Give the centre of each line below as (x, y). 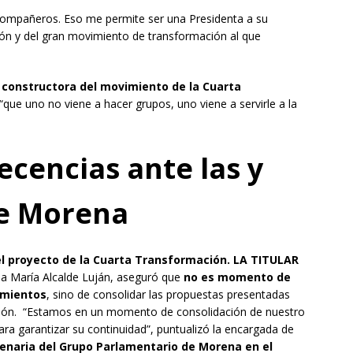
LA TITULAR (266, 259)
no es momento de (237, 277)
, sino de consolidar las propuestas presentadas (168, 294)
